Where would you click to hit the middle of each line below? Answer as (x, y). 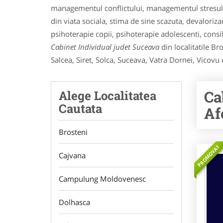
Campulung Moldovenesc (102, 179)
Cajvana (72, 155)
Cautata (80, 109)
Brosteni (73, 132)
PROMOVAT (208, 156)
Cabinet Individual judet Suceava (106, 47)
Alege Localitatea (108, 96)
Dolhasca (74, 202)
